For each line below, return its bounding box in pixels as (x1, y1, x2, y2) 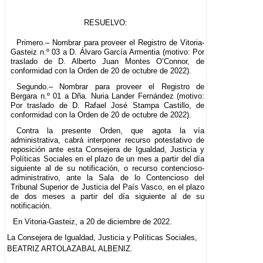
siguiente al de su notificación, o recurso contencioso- (11, 164, 205, 173)
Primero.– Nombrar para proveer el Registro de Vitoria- (16, 38, 205, 48)
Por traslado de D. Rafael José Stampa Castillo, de (11, 101, 205, 110)
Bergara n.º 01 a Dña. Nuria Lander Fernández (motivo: (11, 92, 205, 101)
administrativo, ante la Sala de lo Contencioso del (11, 173, 205, 183)
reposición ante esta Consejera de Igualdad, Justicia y (11, 145, 205, 154)
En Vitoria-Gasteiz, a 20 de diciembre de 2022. (12, 217, 172, 227)
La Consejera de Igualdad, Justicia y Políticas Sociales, (7, 233, 197, 242)
